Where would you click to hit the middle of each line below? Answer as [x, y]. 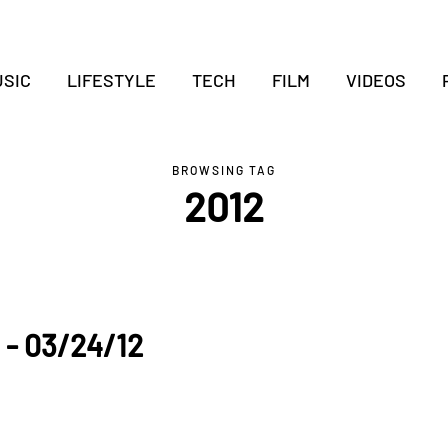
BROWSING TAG [224, 170]
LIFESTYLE [111, 80]
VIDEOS [375, 80]
